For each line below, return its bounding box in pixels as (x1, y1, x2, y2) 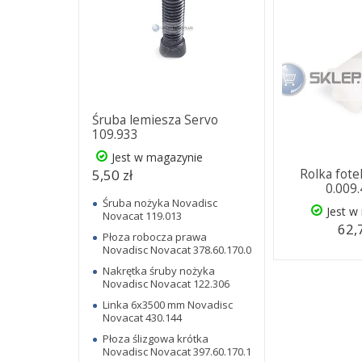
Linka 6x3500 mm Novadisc (103, 297, 233, 312)
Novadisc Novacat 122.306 (103, 276, 229, 291)
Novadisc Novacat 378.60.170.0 (103, 242, 251, 257)
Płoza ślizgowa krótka (103, 330, 208, 346)
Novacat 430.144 (103, 309, 182, 325)
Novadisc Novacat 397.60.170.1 (103, 343, 251, 359)
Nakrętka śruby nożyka (103, 263, 215, 278)
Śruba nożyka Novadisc (103, 195, 217, 210)
